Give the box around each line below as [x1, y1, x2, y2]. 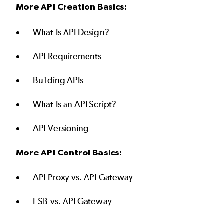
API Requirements [33, 50, 102, 62]
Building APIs [33, 74, 84, 86]
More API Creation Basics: [16, 1, 127, 12]
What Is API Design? [33, 26, 109, 38]
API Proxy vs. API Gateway [33, 172, 133, 183]
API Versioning [33, 122, 89, 133]
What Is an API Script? [33, 98, 116, 109]
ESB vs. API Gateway [33, 196, 112, 207]
